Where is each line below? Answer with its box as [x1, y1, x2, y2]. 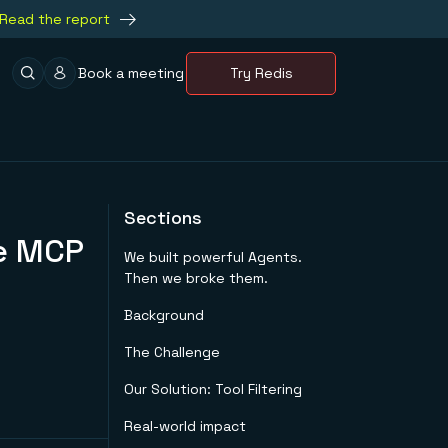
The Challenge [124, 343, 220, 361]
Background [124, 306, 204, 324]
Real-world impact [124, 417, 246, 435]
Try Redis [229, 63, 293, 82]
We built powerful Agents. [124, 248, 302, 266]
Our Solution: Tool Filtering [124, 380, 302, 398]
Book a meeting [78, 63, 184, 82]
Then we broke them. [124, 269, 268, 287]
